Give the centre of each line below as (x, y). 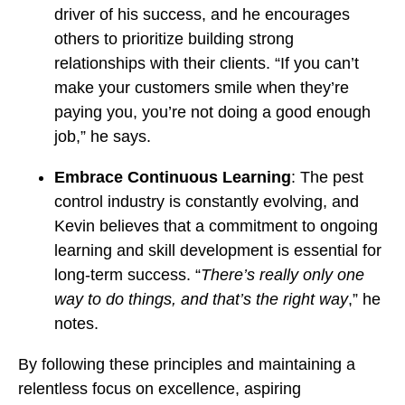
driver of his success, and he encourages (202, 14)
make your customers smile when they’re (202, 87)
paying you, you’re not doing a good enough (212, 112)
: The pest (327, 177)
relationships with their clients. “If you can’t (207, 63)
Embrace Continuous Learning (173, 177)
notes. (76, 323)
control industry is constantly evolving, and (207, 201)
